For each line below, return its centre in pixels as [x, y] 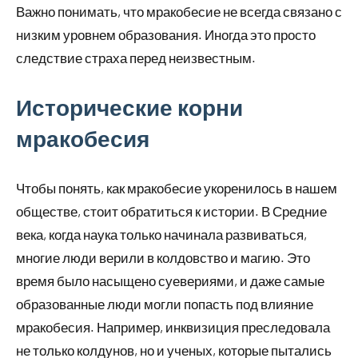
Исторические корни [129, 107]
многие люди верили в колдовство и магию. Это [163, 257]
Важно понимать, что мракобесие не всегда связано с [179, 11]
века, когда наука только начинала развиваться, [161, 234]
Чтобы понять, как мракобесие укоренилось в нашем [177, 187]
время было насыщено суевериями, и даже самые [170, 280]
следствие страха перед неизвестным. [136, 57]
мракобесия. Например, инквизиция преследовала [173, 326]
